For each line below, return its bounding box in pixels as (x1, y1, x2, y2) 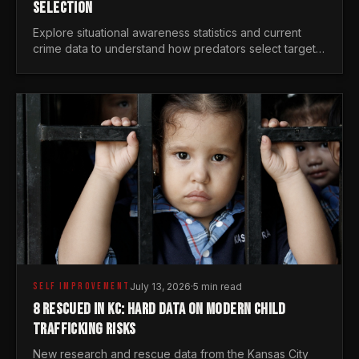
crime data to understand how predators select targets (33, 42, 321, 56)
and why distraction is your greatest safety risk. (33, 58, 281, 72)
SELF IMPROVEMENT (33, 280, 131, 293)
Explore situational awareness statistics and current (33, 26, 301, 40)
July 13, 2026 (130, 280, 192, 293)
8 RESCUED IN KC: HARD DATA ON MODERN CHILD (33, 300, 286, 320)
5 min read (193, 280, 243, 293)
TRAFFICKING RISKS (33, 320, 136, 340)
